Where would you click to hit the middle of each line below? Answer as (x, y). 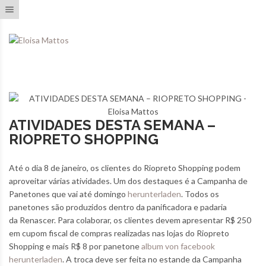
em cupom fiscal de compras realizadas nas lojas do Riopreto (119, 233)
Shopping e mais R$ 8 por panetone (75, 246)
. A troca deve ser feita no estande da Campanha (152, 259)
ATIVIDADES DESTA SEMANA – (112, 125)
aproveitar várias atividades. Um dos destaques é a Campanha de (128, 181)
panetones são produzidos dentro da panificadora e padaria (118, 207)
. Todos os (200, 194)
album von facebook (178, 246)
